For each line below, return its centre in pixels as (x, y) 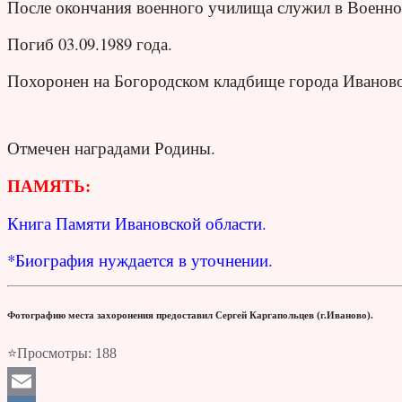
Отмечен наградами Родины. (111, 148)
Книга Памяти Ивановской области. (137, 223)
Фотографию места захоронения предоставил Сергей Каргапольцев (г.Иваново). (190, 315)
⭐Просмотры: (49, 354)
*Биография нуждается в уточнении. (140, 260)
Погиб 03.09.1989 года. (90, 44)
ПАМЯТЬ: (49, 186)
